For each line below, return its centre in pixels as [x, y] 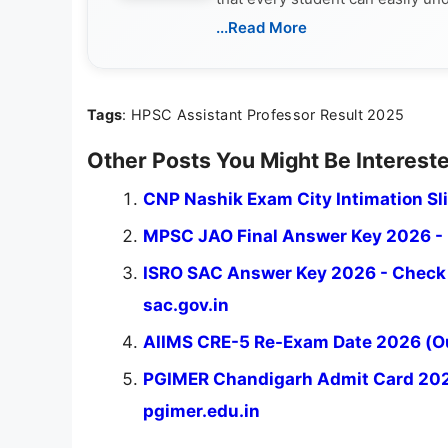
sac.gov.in [186, 305]
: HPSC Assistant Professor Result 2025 [263, 115]
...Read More [261, 28]
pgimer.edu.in [201, 411]
